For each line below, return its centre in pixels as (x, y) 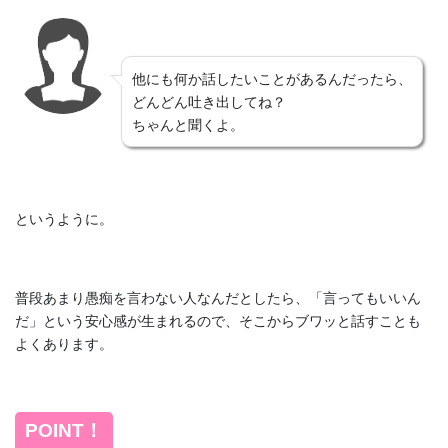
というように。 (64, 218)
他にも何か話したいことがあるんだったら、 (272, 78)
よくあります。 (64, 344)
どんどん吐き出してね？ (209, 101)
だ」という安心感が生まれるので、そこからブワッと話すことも (218, 321)
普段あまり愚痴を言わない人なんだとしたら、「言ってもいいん (218, 298)
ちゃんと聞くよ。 (188, 124)
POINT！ (64, 430)
